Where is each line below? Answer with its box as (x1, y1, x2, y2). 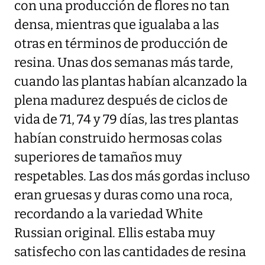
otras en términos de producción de (14, 35, 228, 51)
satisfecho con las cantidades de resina (14, 244, 246, 260)
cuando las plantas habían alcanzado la (14, 73, 247, 89)
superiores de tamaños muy (14, 149, 182, 165)
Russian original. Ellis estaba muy (14, 225, 215, 241)
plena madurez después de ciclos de (14, 92, 228, 108)
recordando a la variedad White (14, 206, 203, 222)
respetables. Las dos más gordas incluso (14, 168, 250, 184)
